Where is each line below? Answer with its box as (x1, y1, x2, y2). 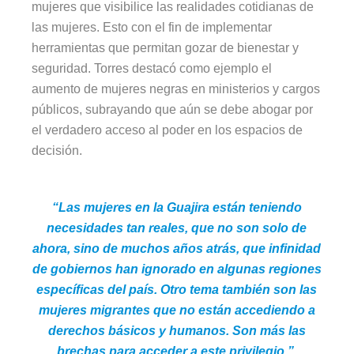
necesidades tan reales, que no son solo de (47, 221, 307, 235)
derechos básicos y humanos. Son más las (47, 324, 306, 338)
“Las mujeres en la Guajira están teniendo (51, 201, 302, 215)
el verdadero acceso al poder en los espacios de (32, 123, 303, 137)
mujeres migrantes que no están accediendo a (38, 303, 315, 318)
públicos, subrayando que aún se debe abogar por (32, 103, 314, 117)
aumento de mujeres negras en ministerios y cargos (32, 82, 321, 96)
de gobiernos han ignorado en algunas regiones (32, 262, 322, 277)
